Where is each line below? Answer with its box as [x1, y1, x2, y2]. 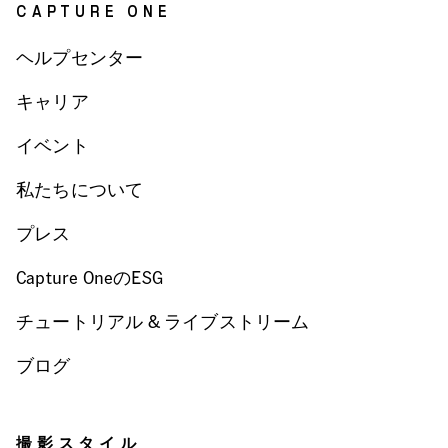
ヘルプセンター [16, 45, 144, 68]
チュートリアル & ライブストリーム [16, 309, 310, 332]
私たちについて [16, 177, 144, 200]
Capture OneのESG [16, 265, 163, 288]
